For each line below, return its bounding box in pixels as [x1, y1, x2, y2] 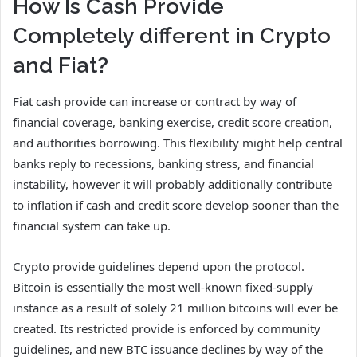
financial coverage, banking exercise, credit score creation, [13, 113, 332, 130]
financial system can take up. [13, 217, 171, 233]
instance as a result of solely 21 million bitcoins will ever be [13, 299, 338, 316]
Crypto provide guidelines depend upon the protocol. [13, 257, 304, 274]
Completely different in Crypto [13, 23, 331, 49]
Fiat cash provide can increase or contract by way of [13, 92, 296, 109]
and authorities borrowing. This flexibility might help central [13, 134, 343, 151]
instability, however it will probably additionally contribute [13, 175, 332, 192]
